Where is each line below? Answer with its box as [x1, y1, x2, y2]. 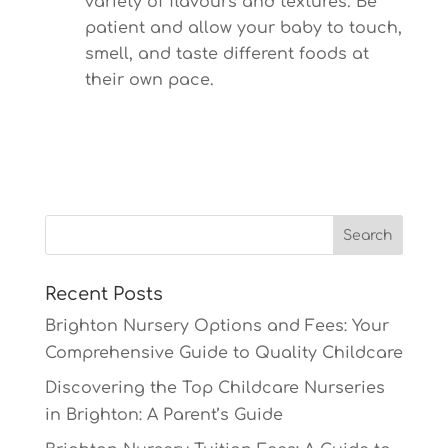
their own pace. [84, 71, 214, 89]
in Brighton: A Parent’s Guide [44, 406, 283, 424]
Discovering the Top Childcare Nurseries [44, 379, 385, 397]
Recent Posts [44, 284, 163, 304]
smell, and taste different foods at [84, 45, 369, 63]
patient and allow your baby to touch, [84, 19, 402, 37]
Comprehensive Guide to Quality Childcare [44, 344, 403, 362]
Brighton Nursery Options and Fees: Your [44, 317, 389, 335]
